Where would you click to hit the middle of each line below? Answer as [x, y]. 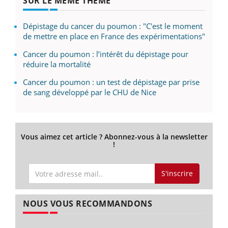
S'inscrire [177, 174]
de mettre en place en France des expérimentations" [114, 36]
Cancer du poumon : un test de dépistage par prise [111, 82]
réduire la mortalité [57, 64]
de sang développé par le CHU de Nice [90, 92]
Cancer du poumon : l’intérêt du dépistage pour [106, 54]
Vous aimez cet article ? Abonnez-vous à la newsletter [114, 136]
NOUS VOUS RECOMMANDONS [88, 204]
